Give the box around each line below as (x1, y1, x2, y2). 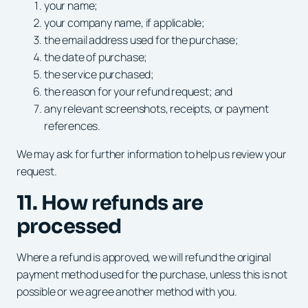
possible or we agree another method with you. (16, 283, 237, 299)
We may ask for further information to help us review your (16, 146, 287, 162)
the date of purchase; (44, 49, 148, 65)
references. (44, 118, 101, 133)
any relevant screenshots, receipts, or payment (44, 100, 269, 116)
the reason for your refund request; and (44, 83, 232, 99)
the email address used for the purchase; (44, 32, 239, 47)
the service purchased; (44, 66, 155, 82)
